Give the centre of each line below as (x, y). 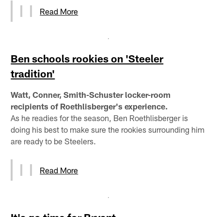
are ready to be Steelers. (54, 141)
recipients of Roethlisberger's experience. (89, 106)
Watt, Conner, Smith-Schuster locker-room (91, 94)
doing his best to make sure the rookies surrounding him (108, 129)
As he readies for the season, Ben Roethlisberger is (100, 117)
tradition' (33, 73)
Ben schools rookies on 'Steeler (87, 58)
